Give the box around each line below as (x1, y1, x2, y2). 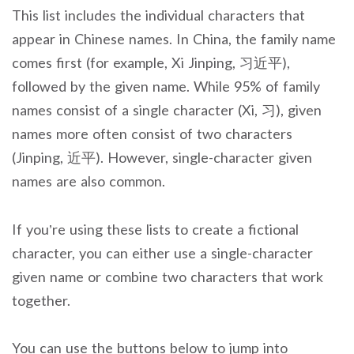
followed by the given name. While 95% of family (12, 77, 320, 95)
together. (12, 291, 70, 309)
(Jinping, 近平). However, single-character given (12, 148, 312, 166)
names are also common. (12, 171, 165, 190)
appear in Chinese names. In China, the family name (12, 29, 336, 47)
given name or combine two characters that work (12, 267, 323, 285)
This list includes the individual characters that (12, 6, 305, 24)
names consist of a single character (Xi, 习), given (12, 100, 322, 119)
